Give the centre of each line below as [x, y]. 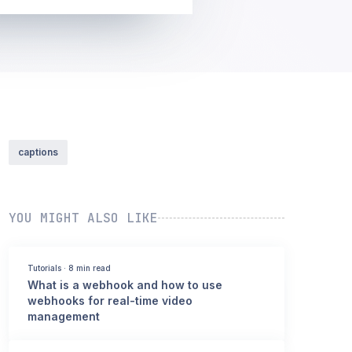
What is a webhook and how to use [125, 284]
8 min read [90, 268]
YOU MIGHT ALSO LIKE [84, 218]
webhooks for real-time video [110, 300]
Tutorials [45, 268]
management [64, 316]
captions [38, 152]
